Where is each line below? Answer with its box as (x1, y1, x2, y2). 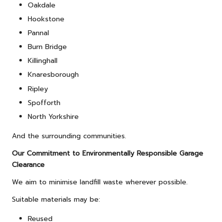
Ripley (28, 83, 48, 94)
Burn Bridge (28, 42, 67, 53)
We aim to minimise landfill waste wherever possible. (12, 176, 188, 187)
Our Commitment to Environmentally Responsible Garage (12, 148, 203, 159)
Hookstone (28, 14, 64, 25)
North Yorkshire (28, 111, 79, 122)
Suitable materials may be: (12, 194, 100, 205)
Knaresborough (28, 69, 79, 80)
